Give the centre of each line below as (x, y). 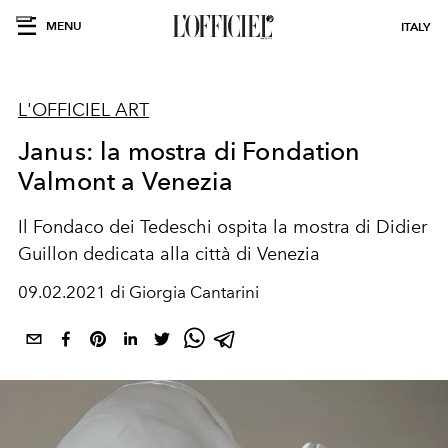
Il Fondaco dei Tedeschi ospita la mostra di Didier (222, 227)
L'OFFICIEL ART (83, 110)
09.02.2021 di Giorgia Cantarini (138, 292)
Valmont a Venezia (125, 181)
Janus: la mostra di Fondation (189, 151)
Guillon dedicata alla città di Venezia (169, 254)
